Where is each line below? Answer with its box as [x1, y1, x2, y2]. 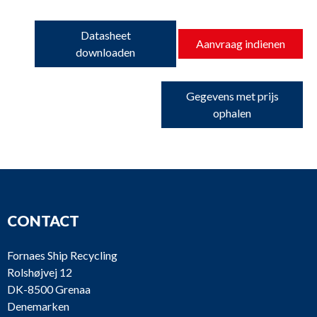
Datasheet [80, 28, 131, 42]
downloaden [76, 45, 135, 59]
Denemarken [7, 299, 69, 313]
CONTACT [7, 212, 79, 229]
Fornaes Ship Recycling [7, 248, 117, 262]
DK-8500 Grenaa [7, 282, 91, 296]
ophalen [213, 105, 251, 120]
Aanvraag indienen [196, 36, 285, 50]
